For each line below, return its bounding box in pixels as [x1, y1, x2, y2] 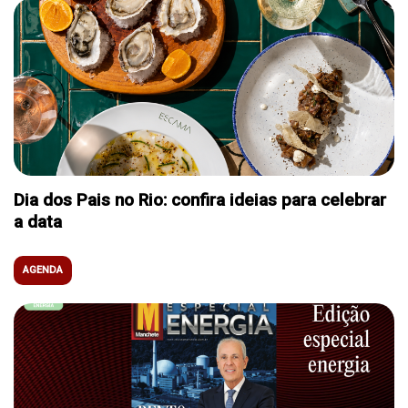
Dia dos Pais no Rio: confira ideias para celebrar [14, 189, 386, 210]
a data [14, 210, 62, 232]
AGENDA [23, 263, 63, 276]
